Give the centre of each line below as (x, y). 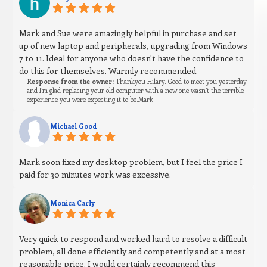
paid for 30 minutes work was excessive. (95, 175)
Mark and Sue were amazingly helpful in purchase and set (128, 33)
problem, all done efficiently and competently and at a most (133, 252)
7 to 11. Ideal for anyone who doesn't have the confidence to (132, 58)
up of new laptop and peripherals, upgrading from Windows (133, 46)
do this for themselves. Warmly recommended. (109, 71)
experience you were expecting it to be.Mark (90, 100)
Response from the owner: (71, 82)
